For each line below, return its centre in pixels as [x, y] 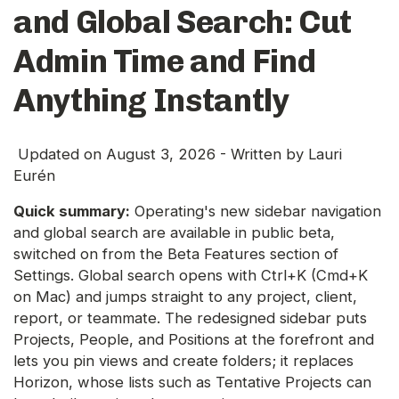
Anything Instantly [151, 101]
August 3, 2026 [161, 155]
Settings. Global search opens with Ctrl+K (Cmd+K [191, 276]
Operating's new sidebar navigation [256, 212]
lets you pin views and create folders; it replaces [183, 361]
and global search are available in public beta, [174, 233]
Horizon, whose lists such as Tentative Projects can [192, 383]
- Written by [262, 155]
